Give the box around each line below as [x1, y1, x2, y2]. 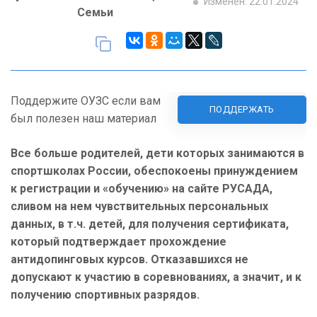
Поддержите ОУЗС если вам [11, 94, 161, 108]
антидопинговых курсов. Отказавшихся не [11, 253, 248, 267]
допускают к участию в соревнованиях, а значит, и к [11, 270, 301, 284]
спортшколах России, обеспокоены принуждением [11, 164, 298, 178]
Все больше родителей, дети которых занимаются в [11, 146, 304, 161]
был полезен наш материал [11, 112, 156, 126]
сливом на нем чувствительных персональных [11, 200, 268, 214]
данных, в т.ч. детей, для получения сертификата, [11, 217, 289, 231]
